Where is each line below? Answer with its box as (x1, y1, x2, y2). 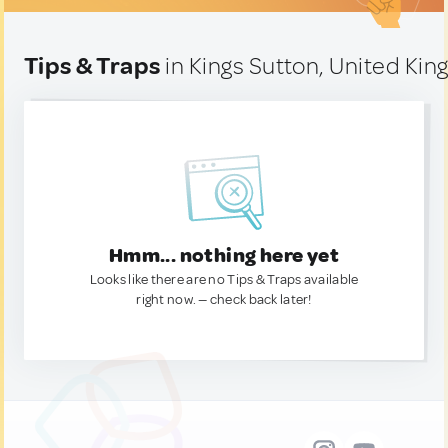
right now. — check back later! (136, 291, 312, 308)
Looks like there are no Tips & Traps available (89, 271, 359, 288)
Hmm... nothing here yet (108, 243, 340, 268)
